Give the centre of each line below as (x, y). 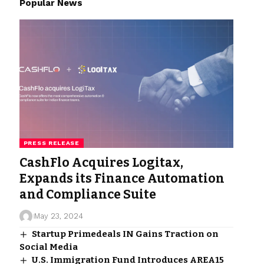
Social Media (48, 247)
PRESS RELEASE (51, 143)
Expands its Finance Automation (122, 178)
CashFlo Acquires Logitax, (101, 162)
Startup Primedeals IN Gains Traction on (125, 234)
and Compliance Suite (88, 194)
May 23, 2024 (59, 216)
